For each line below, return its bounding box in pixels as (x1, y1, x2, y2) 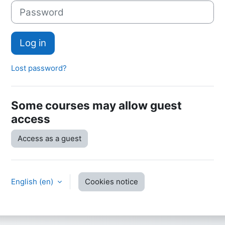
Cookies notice (85, 177, 138, 187)
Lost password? (11, 63, 67, 73)
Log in (20, 37, 46, 49)
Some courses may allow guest (11, 98, 182, 113)
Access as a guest (18, 134, 81, 144)
